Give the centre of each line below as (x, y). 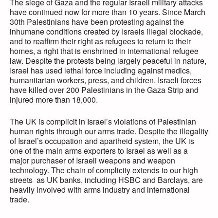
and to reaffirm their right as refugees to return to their (100, 41)
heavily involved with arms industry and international (100, 190)
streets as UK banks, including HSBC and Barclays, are (106, 180)
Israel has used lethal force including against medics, (101, 71)
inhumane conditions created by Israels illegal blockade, (106, 32)
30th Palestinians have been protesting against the (97, 22)
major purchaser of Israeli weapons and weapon (92, 161)
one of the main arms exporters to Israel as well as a (99, 151)
